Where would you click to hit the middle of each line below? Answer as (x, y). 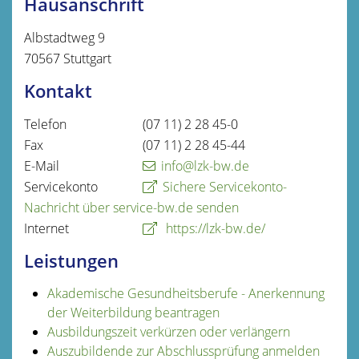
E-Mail (42, 165)
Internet (46, 228)
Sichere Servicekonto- (225, 186)
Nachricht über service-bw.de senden (131, 207)
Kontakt (58, 91)
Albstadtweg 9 (65, 37)
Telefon (45, 124)
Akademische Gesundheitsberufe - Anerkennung (186, 293)
